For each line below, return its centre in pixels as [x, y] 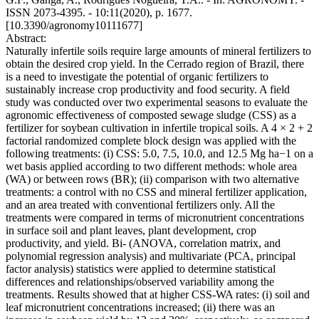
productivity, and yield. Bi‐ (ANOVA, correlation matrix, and [143, 244]
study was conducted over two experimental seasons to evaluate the [157, 103]
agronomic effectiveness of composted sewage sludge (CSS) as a [151, 115]
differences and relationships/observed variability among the [140, 282]
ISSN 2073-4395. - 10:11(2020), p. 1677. [99, 13]
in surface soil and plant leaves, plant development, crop [131, 231]
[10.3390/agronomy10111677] [74, 26]
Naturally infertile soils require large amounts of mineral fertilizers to [158, 51]
